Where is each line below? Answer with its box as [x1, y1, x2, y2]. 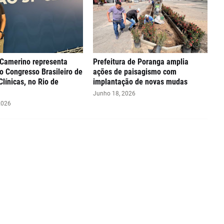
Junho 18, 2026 [93, 90, 136, 97]
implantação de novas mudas [93, 77, 188, 86]
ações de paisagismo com [93, 67, 177, 76]
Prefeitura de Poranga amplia [93, 57, 189, 66]
